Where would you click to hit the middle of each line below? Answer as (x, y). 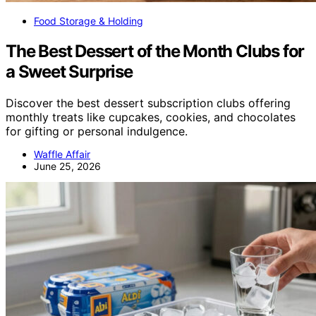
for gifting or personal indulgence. (97, 131)
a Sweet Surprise (69, 71)
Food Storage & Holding (89, 20)
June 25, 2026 (67, 166)
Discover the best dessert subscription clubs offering (148, 103)
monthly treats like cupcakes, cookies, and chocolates (151, 117)
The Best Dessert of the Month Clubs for (155, 51)
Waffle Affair (62, 154)
